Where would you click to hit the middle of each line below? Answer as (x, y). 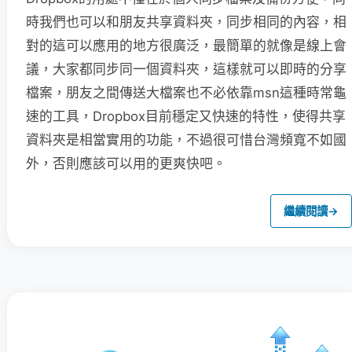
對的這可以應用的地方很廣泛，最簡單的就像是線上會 (186, 45)
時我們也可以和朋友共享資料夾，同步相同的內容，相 (186, 22)
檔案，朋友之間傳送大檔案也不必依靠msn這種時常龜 (186, 92)
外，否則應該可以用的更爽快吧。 (126, 163)
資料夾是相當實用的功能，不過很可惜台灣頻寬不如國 (186, 139)
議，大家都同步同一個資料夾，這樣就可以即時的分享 (186, 69)
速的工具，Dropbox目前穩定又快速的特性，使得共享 (186, 116)
